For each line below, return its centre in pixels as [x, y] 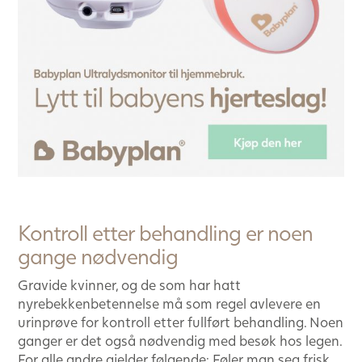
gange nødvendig [98, 256]
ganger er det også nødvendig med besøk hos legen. [180, 341]
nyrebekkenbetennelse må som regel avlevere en [169, 304]
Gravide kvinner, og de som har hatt [129, 285]
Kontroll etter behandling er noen [165, 233]
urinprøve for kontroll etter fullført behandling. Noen [181, 322]
